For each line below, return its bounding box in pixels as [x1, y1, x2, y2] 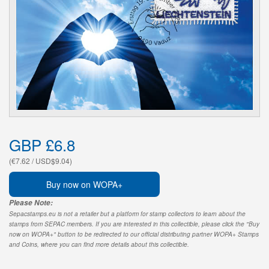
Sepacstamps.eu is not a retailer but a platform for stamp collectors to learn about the [9, 209, 246, 218]
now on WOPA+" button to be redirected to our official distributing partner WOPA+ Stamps [9, 229, 259, 238]
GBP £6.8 [9, 133, 75, 156]
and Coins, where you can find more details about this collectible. [9, 240, 189, 249]
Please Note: [9, 197, 53, 208]
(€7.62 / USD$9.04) [9, 155, 72, 166]
